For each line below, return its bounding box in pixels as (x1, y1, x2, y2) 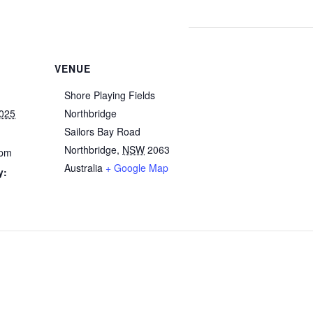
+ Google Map (105, 160, 169, 175)
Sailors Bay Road (64, 124, 141, 138)
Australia (64, 160, 103, 175)
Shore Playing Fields (64, 87, 156, 102)
